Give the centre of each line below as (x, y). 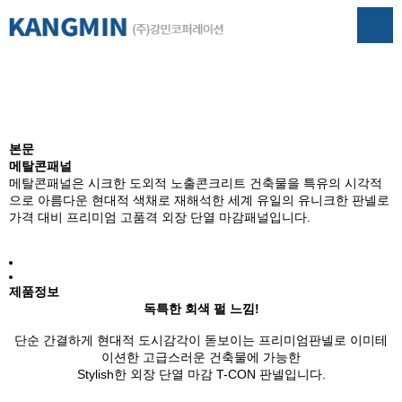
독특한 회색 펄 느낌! (201, 309)
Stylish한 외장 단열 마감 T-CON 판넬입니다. (201, 374)
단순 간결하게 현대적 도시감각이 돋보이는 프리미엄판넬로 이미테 (201, 340)
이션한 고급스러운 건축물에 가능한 (201, 357)
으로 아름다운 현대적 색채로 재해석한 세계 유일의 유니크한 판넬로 (199, 200)
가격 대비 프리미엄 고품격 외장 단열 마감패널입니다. (160, 217)
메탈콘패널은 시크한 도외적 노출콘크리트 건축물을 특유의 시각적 (196, 183)
